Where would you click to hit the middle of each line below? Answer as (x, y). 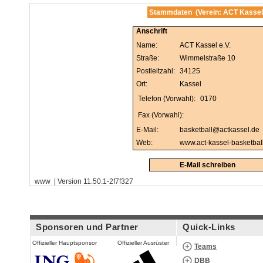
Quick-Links (209, 227)
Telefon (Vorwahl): (167, 99)
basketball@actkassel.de (220, 130)
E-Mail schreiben (207, 165)
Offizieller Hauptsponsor (64, 243)
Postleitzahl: (156, 71)
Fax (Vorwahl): (161, 115)
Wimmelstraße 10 (208, 58)
